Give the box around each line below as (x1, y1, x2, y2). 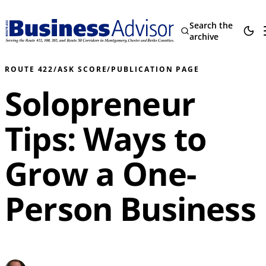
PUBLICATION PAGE (111, 64, 200, 74)
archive (189, 31, 218, 42)
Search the (189, 20, 233, 31)
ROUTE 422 (5, 64, 54, 74)
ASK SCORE (58, 64, 107, 74)
